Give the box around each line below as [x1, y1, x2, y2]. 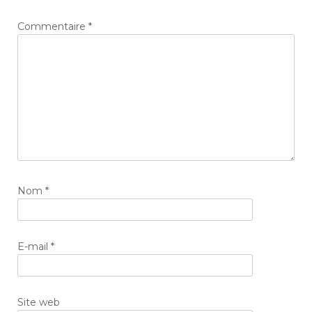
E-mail [17, 240, 51, 253]
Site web [17, 295, 60, 309]
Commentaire [17, 20, 88, 33]
